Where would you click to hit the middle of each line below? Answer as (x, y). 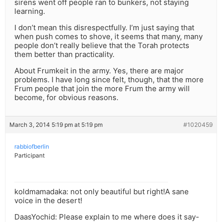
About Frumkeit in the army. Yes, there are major (99, 71)
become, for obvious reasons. (66, 98)
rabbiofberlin (32, 147)
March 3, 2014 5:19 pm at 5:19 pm (56, 125)
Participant (29, 156)
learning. (30, 11)
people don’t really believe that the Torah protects (102, 46)
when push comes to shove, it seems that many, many (109, 37)
